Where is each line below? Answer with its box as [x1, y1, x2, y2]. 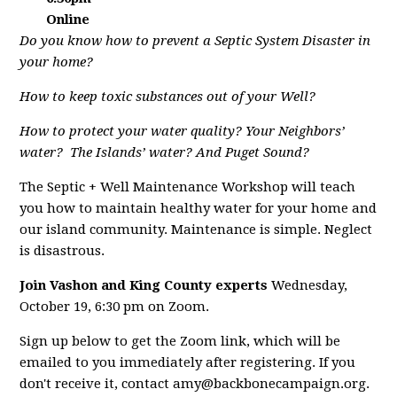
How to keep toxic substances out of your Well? [19, 88, 316, 105]
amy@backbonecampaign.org [173, 375, 367, 392]
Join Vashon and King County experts [19, 276, 269, 293]
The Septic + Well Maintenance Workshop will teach [19, 178, 356, 195]
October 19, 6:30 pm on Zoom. [19, 298, 210, 315]
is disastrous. [19, 242, 105, 259]
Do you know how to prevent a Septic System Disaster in [19, 32, 371, 49]
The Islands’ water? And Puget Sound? [70, 144, 310, 160]
